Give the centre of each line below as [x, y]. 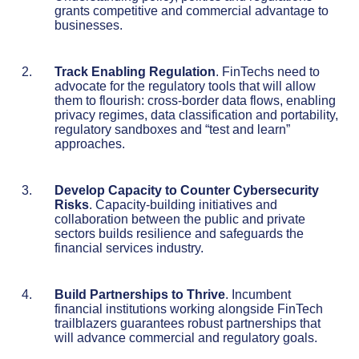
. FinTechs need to [268, 71]
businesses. [89, 25]
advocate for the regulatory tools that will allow [185, 86]
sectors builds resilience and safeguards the [179, 233]
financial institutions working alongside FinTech [189, 309]
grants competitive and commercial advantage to [192, 10]
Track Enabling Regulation [135, 71]
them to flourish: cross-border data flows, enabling [195, 100]
